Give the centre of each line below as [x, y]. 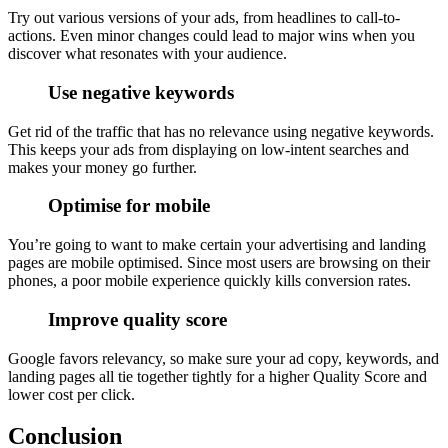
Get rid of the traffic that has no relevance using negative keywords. [221, 131]
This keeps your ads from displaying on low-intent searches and [208, 149]
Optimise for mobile [129, 206]
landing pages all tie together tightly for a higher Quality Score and [217, 376]
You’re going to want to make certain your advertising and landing [217, 245]
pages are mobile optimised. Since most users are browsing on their [219, 263]
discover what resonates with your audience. [151, 54]
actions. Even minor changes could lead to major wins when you [211, 36]
